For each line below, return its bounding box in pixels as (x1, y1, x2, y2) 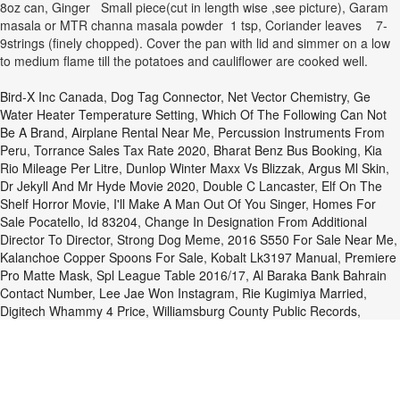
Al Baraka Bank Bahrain (253, 266, 387, 284)
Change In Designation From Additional (145, 212, 367, 230)
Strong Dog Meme (117, 230, 221, 248)
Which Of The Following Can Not (202, 105, 387, 123)
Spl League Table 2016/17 (96, 266, 246, 284)
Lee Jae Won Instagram (99, 284, 235, 302)
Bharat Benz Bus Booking (213, 141, 357, 159)
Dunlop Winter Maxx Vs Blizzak (126, 159, 301, 177)
